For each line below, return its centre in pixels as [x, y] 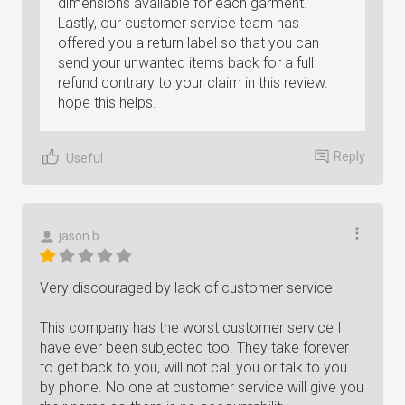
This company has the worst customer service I [191, 328]
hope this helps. [107, 103]
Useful [85, 158]
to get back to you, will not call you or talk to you [193, 367]
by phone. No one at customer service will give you [202, 387]
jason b [79, 236]
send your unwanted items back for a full [186, 63]
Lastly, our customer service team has [179, 23]
